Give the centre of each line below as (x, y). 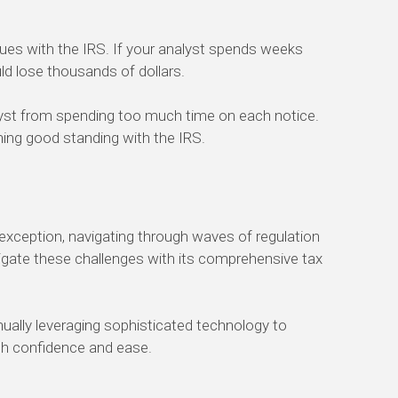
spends (233, 49)
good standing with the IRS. (114, 138)
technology (235, 326)
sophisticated (150, 326)
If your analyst (161, 49)
